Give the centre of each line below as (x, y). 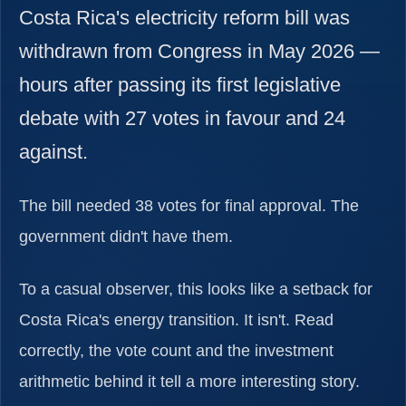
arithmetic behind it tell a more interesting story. (189, 382)
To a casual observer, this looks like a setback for (196, 290)
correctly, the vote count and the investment (176, 351)
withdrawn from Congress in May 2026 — (199, 52)
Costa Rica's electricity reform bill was (184, 18)
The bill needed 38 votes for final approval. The (189, 206)
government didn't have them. (126, 237)
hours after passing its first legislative (180, 85)
